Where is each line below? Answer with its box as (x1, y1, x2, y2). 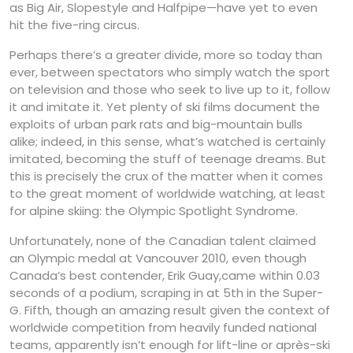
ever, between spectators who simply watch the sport (9, 64, 330, 81)
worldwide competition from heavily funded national (9, 319, 317, 336)
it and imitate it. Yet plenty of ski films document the (9, 98, 320, 116)
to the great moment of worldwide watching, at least (9, 185, 325, 203)
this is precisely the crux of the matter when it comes (9, 168, 323, 185)
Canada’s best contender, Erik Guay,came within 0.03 (9, 267, 320, 284)
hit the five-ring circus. (9, 17, 139, 34)
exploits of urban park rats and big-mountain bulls (9, 116, 303, 133)
